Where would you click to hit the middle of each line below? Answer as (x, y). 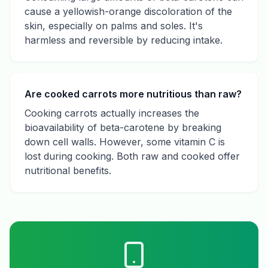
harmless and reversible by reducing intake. (124, 40)
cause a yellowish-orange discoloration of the (128, 11)
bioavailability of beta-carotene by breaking (123, 127)
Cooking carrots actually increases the (112, 113)
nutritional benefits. (68, 170)
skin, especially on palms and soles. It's (114, 26)
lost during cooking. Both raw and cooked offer (132, 156)
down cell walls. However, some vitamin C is (125, 142)
